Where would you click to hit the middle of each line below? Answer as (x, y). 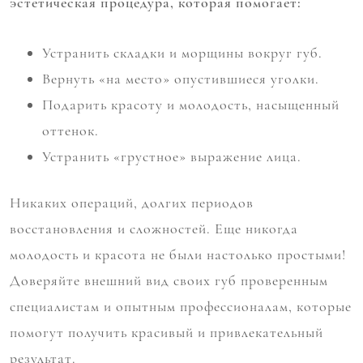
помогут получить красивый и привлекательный (167, 333)
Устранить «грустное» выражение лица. (172, 157)
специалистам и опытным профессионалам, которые (181, 307)
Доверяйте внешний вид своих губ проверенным (169, 281)
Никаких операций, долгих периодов (132, 203)
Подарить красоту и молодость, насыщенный (191, 105)
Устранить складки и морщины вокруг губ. (182, 53)
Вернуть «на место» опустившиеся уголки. (181, 79)
